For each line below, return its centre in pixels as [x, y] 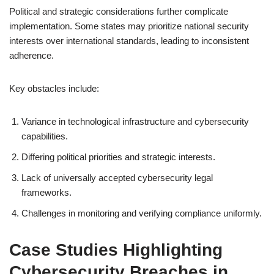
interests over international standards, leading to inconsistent [129, 41]
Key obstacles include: [54, 88]
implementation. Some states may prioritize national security [129, 26]
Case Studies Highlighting [116, 250]
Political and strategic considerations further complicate [119, 11]
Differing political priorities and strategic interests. [118, 157]
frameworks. [46, 192]
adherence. [31, 55]
